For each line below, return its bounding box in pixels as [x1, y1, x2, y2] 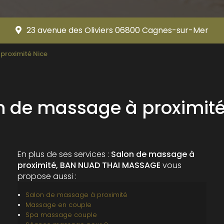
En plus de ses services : [17, 148, 111, 160]
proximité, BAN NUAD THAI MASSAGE [17, 159, 160, 171]
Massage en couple [25, 200, 91, 209]
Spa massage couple [25, 210, 97, 219]
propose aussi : [17, 170, 76, 182]
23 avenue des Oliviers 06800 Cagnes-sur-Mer [26, 24, 208, 36]
